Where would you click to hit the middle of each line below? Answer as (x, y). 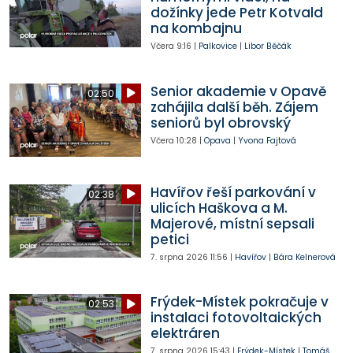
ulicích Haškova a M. (219, 208)
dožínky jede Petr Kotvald (236, 13)
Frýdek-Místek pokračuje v (239, 302)
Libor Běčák (268, 46)
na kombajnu (196, 29)
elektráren (185, 334)
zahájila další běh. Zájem (234, 107)
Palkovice (217, 46)
